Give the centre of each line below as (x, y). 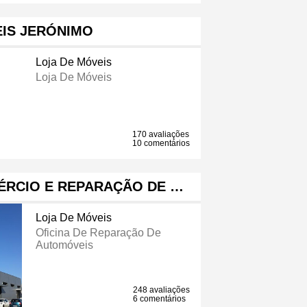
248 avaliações (162, 290)
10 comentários (161, 144)
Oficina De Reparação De (98, 233)
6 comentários (160, 299)
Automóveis (64, 245)
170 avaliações (161, 135)
